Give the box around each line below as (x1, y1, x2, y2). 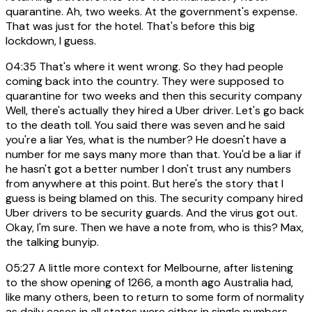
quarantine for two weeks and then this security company (6, 88, 302, 103)
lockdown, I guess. (6, 33, 96, 48)
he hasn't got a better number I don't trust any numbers (6, 161, 291, 176)
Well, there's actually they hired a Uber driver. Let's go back (6, 102, 304, 118)
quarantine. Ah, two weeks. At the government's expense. (6, 3, 297, 19)
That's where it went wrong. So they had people (36, 58, 283, 74)
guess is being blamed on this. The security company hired (6, 190, 303, 205)
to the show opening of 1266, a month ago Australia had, (6, 274, 293, 290)
